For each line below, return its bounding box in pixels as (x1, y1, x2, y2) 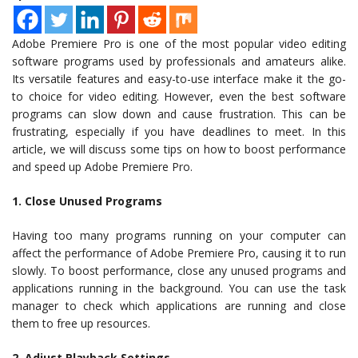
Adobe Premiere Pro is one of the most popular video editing (12, 35, 346, 51)
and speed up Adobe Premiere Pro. (12, 158, 193, 174)
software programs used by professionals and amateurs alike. (12, 53, 346, 69)
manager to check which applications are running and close (12, 297, 346, 313)
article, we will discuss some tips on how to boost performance (12, 141, 346, 157)
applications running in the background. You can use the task (12, 280, 346, 296)
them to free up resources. (12, 315, 150, 331)
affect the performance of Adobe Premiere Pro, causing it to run (12, 245, 346, 261)
